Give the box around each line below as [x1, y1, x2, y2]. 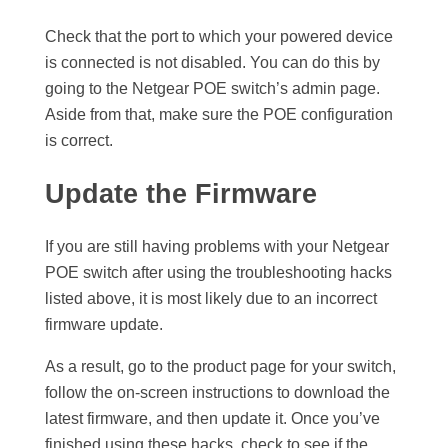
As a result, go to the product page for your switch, [45, 358, 396, 376]
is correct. [45, 132, 113, 150]
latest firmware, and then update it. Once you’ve [45, 410, 380, 428]
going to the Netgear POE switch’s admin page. [45, 80, 380, 98]
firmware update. [45, 316, 163, 334]
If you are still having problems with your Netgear [45, 238, 389, 256]
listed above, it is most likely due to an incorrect [45, 290, 377, 308]
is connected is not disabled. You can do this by [45, 54, 380, 72]
